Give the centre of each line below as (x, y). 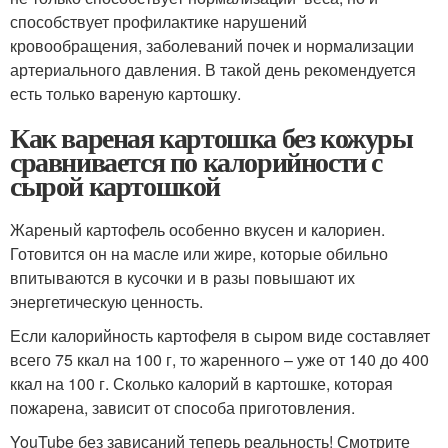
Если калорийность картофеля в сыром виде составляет (220, 335)
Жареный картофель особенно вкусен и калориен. (197, 229)
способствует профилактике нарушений (158, 21)
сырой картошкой (115, 185)
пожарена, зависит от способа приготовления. (182, 407)
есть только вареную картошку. (125, 93)
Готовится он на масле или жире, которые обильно (199, 253)
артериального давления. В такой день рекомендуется (213, 69)
